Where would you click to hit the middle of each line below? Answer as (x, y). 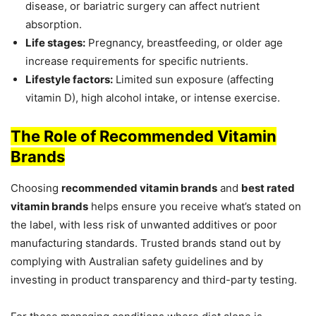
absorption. (54, 25)
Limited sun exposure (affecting (193, 80)
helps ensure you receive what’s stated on (195, 207)
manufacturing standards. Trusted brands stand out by (146, 243)
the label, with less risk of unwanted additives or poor (144, 225)
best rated (268, 188)
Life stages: (55, 43)
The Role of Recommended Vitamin (144, 136)
